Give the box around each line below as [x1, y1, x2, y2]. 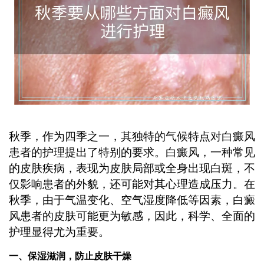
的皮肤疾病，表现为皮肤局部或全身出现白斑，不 [8, 162, 256, 175]
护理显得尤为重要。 [8, 226, 110, 239]
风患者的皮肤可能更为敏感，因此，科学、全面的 [8, 210, 256, 223]
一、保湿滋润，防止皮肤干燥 [8, 250, 131, 261]
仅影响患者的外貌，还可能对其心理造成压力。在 [8, 178, 256, 191]
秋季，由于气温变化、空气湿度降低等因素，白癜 [8, 194, 256, 207]
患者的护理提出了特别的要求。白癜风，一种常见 [8, 146, 256, 159]
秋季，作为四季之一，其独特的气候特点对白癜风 [8, 130, 256, 143]
